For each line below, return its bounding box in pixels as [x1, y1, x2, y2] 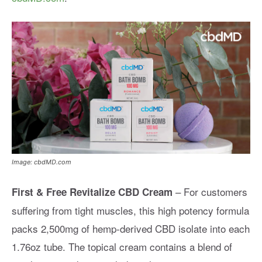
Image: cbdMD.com [12, 158, 71, 167]
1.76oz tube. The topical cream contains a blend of [12, 239, 232, 254]
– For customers [173, 184, 247, 199]
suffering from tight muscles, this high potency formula [12, 203, 249, 218]
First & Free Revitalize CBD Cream [12, 185, 173, 199]
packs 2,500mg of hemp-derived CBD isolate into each [12, 221, 250, 236]
